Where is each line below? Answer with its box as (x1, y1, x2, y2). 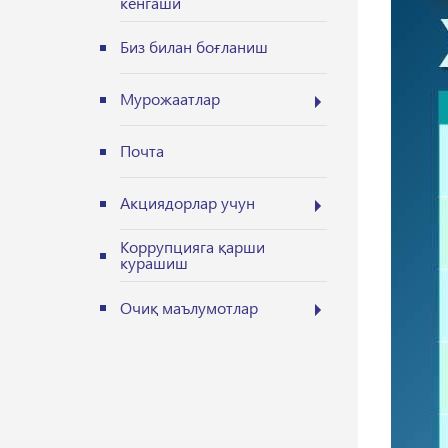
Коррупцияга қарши (120, 236, 265, 257)
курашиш (120, 252, 188, 273)
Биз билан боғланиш (120, 36, 268, 57)
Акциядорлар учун (120, 192, 255, 213)
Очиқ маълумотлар (120, 297, 258, 318)
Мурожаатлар (120, 88, 220, 109)
